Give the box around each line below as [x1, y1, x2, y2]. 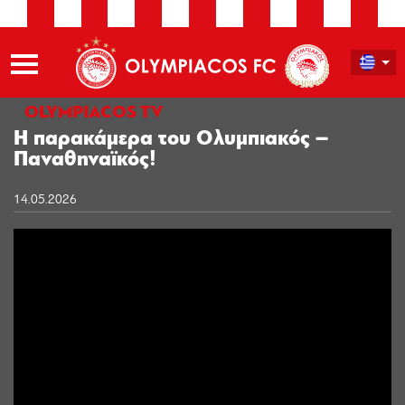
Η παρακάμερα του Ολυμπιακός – [14, 128, 328, 150]
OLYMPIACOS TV [24, 104, 164, 122]
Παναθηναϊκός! [14, 149, 156, 171]
